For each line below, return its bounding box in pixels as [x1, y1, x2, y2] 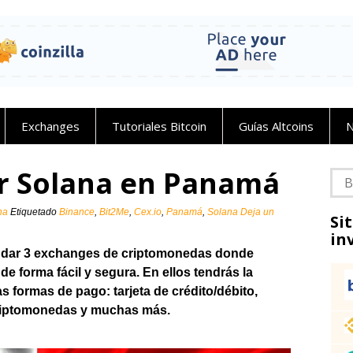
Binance [59, 206, 95, 217]
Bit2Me [99, 206, 129, 217]
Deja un [240, 206, 274, 217]
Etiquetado [10, 206, 59, 217]
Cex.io [134, 206, 162, 217]
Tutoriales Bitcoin [112, 118, 206, 134]
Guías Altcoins [239, 118, 314, 134]
